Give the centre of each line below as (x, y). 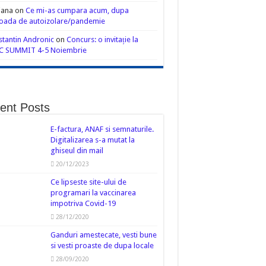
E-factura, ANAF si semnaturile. (102, 129)
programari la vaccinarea (93, 193)
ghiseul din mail (77, 151)
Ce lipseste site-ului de (88, 182)
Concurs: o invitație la (102, 39)
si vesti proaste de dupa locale (102, 246)
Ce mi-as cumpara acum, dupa (77, 10)
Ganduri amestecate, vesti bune (103, 235)
